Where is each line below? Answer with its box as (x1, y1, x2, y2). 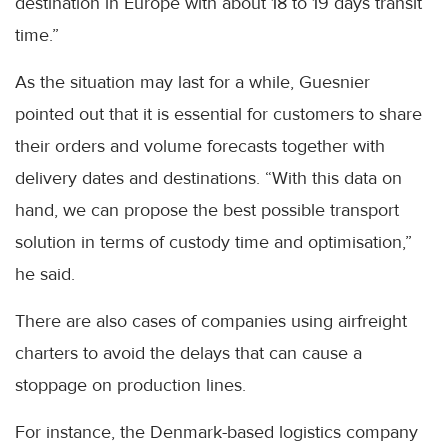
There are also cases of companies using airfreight (15, 310, 407, 332)
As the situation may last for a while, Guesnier (15, 71, 370, 93)
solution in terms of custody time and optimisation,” (15, 231, 412, 253)
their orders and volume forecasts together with (15, 135, 385, 157)
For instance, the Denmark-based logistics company (15, 421, 418, 443)
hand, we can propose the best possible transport (15, 199, 399, 221)
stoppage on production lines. (15, 374, 246, 396)
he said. (15, 263, 75, 285)
